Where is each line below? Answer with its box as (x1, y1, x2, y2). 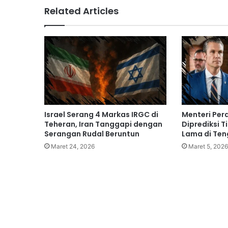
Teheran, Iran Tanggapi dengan (44, 119, 162, 130)
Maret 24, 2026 (51, 142, 95, 151)
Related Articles (44, 4, 119, 17)
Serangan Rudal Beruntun (44, 129, 139, 139)
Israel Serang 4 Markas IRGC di (44, 109, 158, 120)
